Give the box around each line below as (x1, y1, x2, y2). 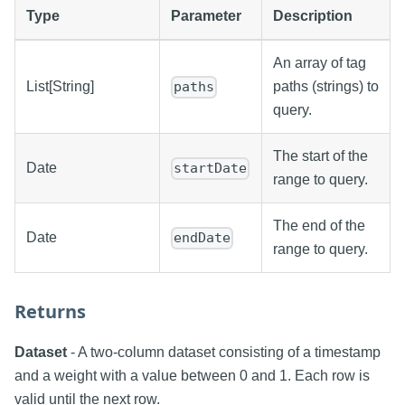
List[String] (26, 79, 94, 95)
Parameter (171, 8, 241, 24)
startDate (174, 160, 248, 177)
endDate (174, 230, 231, 247)
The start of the (273, 148, 368, 165)
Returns (14, 299, 86, 325)
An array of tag (273, 55, 366, 71)
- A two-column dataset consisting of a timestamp (67, 344, 381, 361)
